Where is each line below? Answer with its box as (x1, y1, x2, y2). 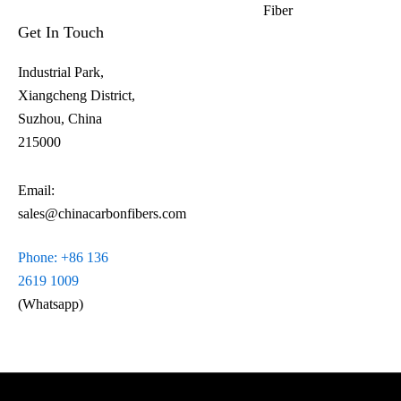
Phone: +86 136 (18, 250, 108, 265)
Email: (18, 183, 55, 198)
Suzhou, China (18, 111, 102, 126)
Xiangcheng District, (18, 88, 135, 103)
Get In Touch (18, 23, 104, 41)
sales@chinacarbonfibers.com (18, 206, 186, 221)
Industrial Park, (18, 64, 104, 80)
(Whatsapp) (18, 296, 83, 311)
